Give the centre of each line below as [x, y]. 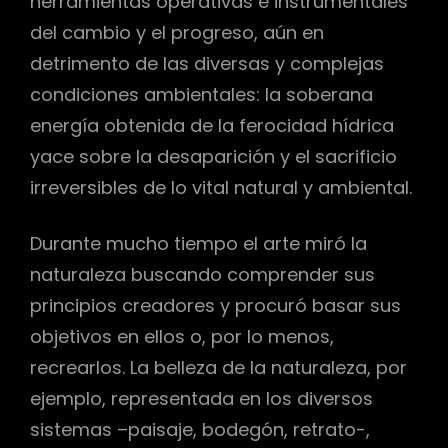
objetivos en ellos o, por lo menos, [182, 336]
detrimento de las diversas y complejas [207, 63]
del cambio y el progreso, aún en [177, 32]
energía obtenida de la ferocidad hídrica [212, 125]
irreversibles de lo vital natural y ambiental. [221, 187]
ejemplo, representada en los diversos [201, 398]
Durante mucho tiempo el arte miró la [198, 243]
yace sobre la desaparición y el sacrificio [213, 156]
